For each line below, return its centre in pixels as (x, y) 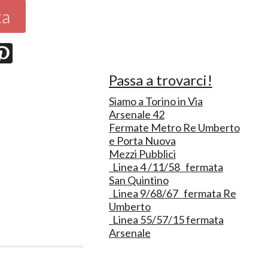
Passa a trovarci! (160, 80)
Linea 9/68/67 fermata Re (172, 193)
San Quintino (138, 180)
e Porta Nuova (142, 140)
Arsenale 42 (136, 114)
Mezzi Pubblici (142, 153)
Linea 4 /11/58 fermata (166, 167)
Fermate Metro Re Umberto (174, 127)
